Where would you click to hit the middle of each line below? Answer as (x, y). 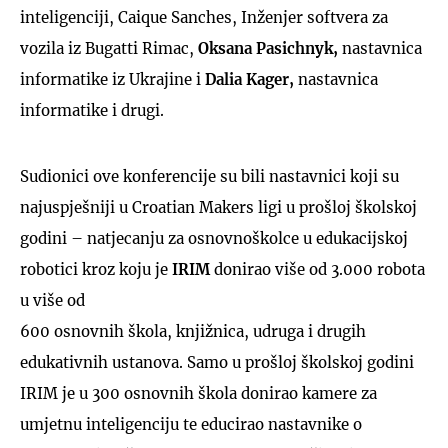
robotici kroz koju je (96, 269)
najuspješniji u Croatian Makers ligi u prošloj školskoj (218, 207)
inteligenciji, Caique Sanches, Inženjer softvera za (204, 17)
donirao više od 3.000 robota (319, 269)
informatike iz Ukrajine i (110, 79)
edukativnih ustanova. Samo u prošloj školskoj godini (217, 362)
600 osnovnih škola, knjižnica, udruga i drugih (193, 331)
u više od (52, 300)
